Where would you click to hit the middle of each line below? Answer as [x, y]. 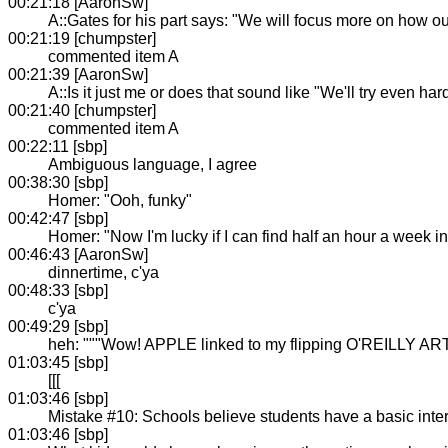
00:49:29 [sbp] [58, 326]
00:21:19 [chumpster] [82, 38]
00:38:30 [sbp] [58, 182]
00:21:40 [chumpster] [82, 110]
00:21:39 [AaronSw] [78, 74]
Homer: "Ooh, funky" [120, 200]
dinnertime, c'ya [103, 272]
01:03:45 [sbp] [58, 362]
